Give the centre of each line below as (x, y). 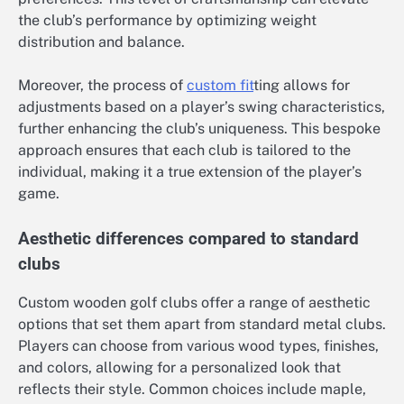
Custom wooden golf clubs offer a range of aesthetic (194, 302)
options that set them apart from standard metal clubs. (202, 324)
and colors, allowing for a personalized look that (179, 367)
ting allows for (302, 86)
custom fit (220, 86)
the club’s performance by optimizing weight (167, 21)
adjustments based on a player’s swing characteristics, (202, 107)
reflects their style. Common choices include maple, (192, 389)
